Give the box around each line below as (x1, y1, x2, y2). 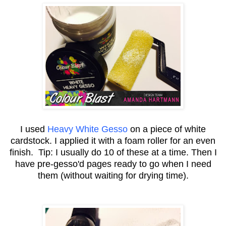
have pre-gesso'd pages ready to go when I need (15, 158, 211, 169)
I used (20, 124, 47, 134)
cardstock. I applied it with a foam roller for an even (11, 135, 215, 146)
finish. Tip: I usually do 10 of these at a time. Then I (9, 147, 217, 157)
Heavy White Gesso (47, 124, 128, 134)
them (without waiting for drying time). (37, 170, 189, 181)
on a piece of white (128, 124, 206, 134)
